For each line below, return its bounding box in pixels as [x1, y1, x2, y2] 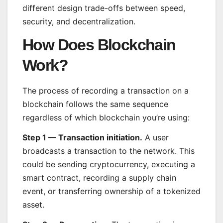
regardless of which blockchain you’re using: [22, 112, 190, 123]
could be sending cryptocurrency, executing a [22, 159, 195, 170]
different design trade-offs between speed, [22, 2, 185, 13]
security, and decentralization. [22, 16, 135, 26]
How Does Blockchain [22, 35, 176, 54]
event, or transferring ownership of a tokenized [22, 186, 201, 197]
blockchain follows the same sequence [22, 99, 168, 110]
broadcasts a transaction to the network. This [22, 146, 195, 156]
